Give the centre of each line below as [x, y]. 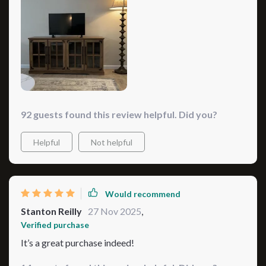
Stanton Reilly [51, 211]
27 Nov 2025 [115, 211]
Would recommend [143, 194]
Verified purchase [55, 225]
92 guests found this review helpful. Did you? [119, 115]
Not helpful [112, 142]
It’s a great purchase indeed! [77, 243]
